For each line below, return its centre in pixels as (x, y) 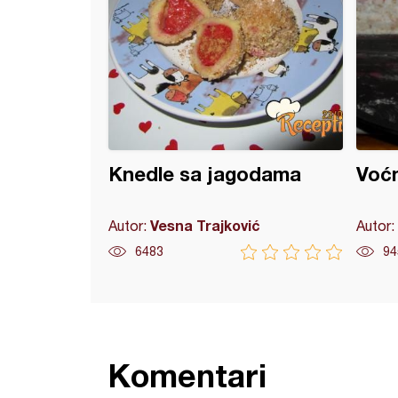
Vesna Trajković (205, 225)
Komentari (187, 375)
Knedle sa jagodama (205, 174)
